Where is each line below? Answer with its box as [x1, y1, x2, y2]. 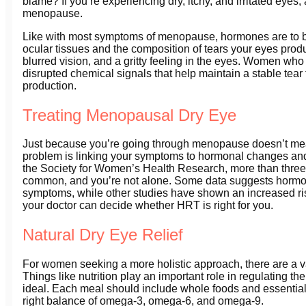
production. [23, 79, 76, 92]
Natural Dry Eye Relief [23, 225, 183, 245]
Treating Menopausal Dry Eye [23, 105, 236, 124]
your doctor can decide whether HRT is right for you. [23, 199, 273, 212]
